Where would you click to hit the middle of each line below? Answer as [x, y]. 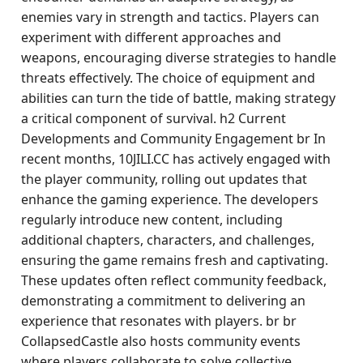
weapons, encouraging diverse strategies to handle [179, 58]
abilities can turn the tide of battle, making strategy [179, 98]
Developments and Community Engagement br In [174, 139]
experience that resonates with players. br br [159, 321]
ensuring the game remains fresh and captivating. [175, 260]
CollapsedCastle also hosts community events [161, 341]
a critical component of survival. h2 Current [154, 118]
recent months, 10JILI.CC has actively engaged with [176, 159]
